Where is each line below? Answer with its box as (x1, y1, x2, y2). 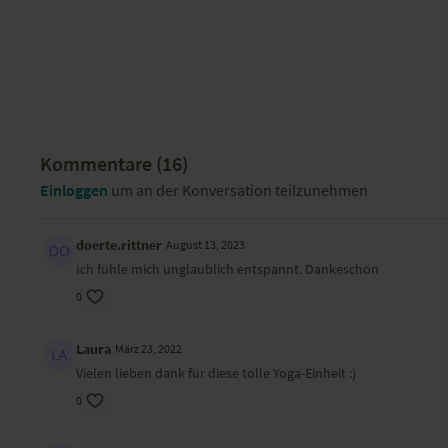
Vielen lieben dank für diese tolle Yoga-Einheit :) (76, 364, 357, 382)
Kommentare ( (40, 151, 163, 176)
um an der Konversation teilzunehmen (108, 180, 369, 200)
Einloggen (40, 180, 109, 200)
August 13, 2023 (166, 237, 246, 252)
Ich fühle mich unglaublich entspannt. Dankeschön (76, 260, 380, 278)
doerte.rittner (76, 236, 163, 254)
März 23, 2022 (115, 341, 183, 356)
